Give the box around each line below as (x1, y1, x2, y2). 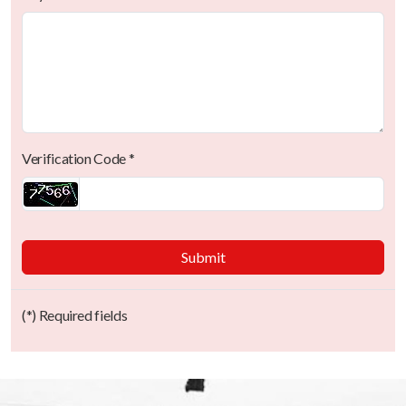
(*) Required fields (22, 306, 128, 324)
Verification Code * (22, 150, 135, 167)
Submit (180, 248, 226, 266)
